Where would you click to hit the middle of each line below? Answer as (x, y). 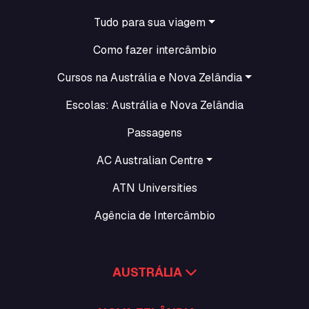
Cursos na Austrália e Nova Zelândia (150, 78)
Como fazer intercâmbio (154, 50)
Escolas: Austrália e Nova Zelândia (154, 105)
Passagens (154, 133)
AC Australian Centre (150, 160)
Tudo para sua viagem (150, 22)
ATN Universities (154, 188)
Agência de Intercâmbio (154, 216)
